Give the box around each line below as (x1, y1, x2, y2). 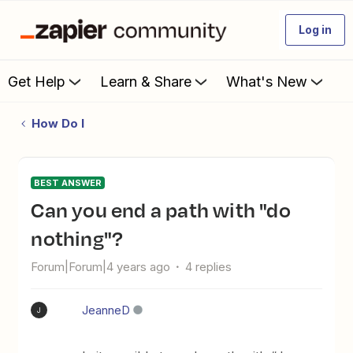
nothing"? (31, 223, 124, 253)
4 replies (185, 259, 232, 274)
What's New (226, 72, 307, 90)
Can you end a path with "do (31, 195, 45, 225)
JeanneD (82, 303, 131, 318)
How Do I (31, 116, 84, 131)
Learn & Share (100, 72, 191, 90)
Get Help (8, 72, 65, 90)
